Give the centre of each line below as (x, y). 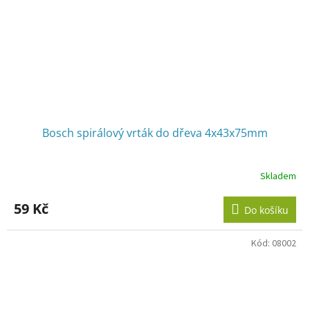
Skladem (278, 176)
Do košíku (266, 210)
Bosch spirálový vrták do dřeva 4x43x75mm (155, 133)
